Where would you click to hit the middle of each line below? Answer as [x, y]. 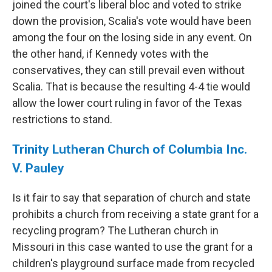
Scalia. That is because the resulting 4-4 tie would [131, 87]
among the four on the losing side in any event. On [132, 38]
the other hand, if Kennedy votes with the [110, 54]
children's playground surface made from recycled [133, 263]
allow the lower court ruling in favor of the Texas [127, 103]
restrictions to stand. [62, 120]
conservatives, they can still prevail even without [128, 70]
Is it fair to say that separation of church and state [131, 198]
